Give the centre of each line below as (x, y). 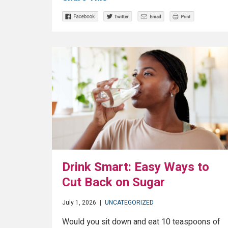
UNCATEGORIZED (129, 203)
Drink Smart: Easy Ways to (136, 167)
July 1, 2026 (79, 203)
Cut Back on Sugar (113, 183)
